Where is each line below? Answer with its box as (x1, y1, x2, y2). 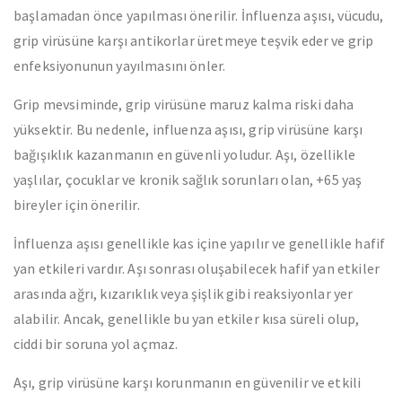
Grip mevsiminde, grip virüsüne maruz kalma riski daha (13, 95, 354, 113)
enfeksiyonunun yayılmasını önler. (13, 57, 226, 74)
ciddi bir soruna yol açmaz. (13, 335, 179, 353)
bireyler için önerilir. (13, 196, 140, 214)
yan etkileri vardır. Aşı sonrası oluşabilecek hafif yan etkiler (13, 259, 380, 277)
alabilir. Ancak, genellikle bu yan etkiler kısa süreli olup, (13, 310, 360, 328)
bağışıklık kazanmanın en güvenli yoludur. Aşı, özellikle (13, 145, 355, 163)
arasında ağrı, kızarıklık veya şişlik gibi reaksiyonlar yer (13, 284, 354, 302)
